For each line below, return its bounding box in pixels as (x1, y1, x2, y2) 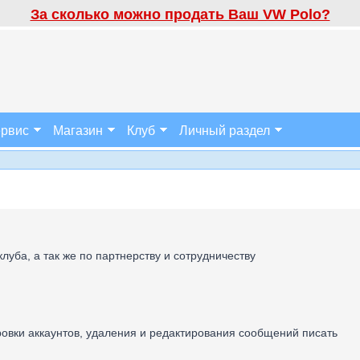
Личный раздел (179, 121, 270, 139)
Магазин (53, 121, 103, 139)
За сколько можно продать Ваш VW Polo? (30, 6, 330, 22)
